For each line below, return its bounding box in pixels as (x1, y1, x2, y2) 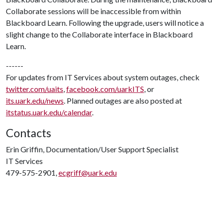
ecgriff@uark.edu (58, 168, 117, 177)
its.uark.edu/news (6, 96, 64, 105)
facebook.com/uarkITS (66, 84, 144, 93)
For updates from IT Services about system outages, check (6, 73, 200, 82)
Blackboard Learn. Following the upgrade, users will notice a (6, 18, 204, 27)
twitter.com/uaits (6, 84, 63, 93)
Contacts (6, 126, 51, 140)
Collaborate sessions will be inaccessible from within (6, 6, 181, 16)
